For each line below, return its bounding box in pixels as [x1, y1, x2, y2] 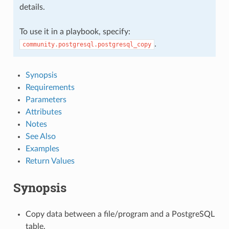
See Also [25, 132, 56, 141]
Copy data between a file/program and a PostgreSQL [25, 210, 215, 218]
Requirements [25, 83, 75, 91]
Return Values [25, 156, 75, 165]
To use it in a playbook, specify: [19, 27, 130, 36]
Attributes [25, 107, 62, 116]
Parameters [25, 95, 66, 104]
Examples [25, 144, 59, 153]
